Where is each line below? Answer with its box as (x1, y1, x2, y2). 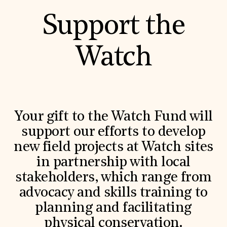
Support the (42, 13, 185, 41)
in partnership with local (36, 155, 191, 170)
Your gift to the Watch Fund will (14, 109, 213, 124)
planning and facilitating (35, 201, 192, 215)
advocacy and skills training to (19, 185, 208, 200)
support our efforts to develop (21, 125, 206, 139)
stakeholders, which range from (15, 170, 212, 185)
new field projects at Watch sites (14, 140, 213, 155)
